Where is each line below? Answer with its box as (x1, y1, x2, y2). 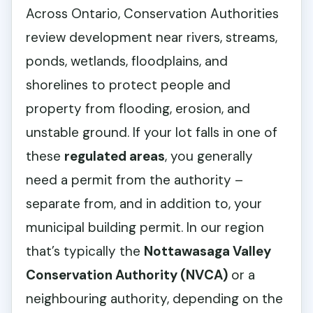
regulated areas (64, 147, 165, 166)
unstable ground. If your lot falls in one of (26, 124, 277, 142)
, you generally (165, 147, 253, 166)
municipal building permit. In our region (26, 219, 264, 237)
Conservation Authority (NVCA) (26, 266, 228, 284)
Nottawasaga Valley (144, 242, 271, 261)
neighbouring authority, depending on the (26, 290, 283, 308)
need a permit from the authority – (26, 171, 243, 189)
